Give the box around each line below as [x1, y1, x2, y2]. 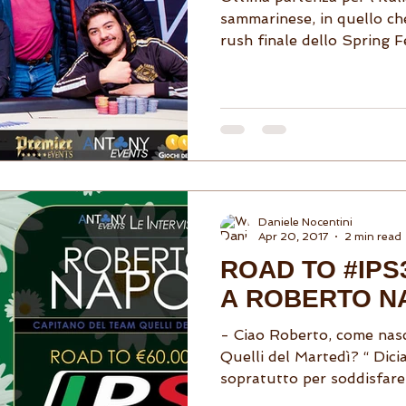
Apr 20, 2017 [258, 230, 328, 243]
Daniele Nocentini [258, 215, 353, 228]
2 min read [344, 230, 401, 243]
